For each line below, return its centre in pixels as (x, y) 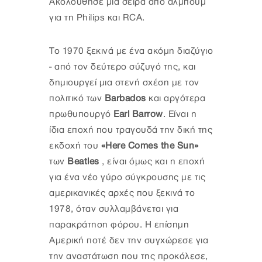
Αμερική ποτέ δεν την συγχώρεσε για (129, 240)
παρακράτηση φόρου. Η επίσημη (119, 225)
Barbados (124, 98)
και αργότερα (175, 98)
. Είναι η (180, 114)
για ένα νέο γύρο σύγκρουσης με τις (127, 177)
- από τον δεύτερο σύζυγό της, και (123, 67)
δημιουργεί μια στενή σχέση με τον (124, 82)
